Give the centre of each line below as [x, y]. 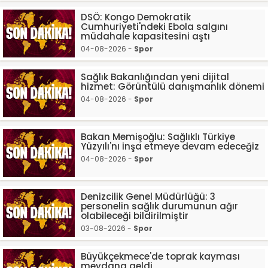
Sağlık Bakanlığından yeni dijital [155, 77]
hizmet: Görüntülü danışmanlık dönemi [173, 86]
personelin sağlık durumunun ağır [159, 206]
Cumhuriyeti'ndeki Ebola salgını [154, 27]
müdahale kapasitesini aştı [145, 36]
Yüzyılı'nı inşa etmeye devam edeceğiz [170, 146]
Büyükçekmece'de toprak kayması [160, 256]
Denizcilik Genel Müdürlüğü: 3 [148, 197]
